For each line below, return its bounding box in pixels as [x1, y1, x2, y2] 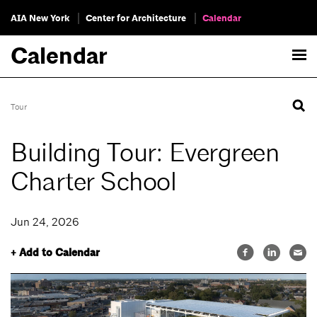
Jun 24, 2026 [11, 215, 79, 229]
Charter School [11, 166, 176, 199]
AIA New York [11, 12, 69, 25]
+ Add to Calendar [11, 246, 100, 260]
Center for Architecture [86, 12, 186, 25]
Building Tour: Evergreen [11, 137, 279, 170]
